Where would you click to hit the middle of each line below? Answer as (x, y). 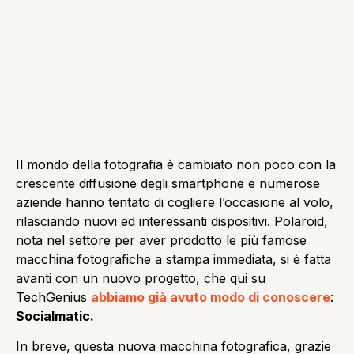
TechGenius (53, 297)
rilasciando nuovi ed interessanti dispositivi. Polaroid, (172, 221)
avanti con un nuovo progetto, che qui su (141, 278)
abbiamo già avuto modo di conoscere (211, 297)
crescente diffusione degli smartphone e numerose (168, 183)
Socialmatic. (55, 316)
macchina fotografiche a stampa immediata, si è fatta (173, 259)
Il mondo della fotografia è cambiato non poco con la (176, 164)
